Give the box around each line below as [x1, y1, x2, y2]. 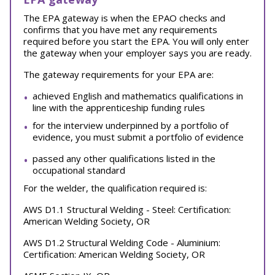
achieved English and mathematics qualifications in [33, 90, 243, 102]
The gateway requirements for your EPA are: [23, 68, 214, 80]
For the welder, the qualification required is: [23, 182, 207, 194]
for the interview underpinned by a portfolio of [33, 119, 228, 131]
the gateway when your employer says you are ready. [23, 47, 252, 59]
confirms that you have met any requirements [23, 23, 217, 36]
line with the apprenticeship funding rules [33, 101, 205, 114]
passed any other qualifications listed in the [33, 152, 215, 165]
